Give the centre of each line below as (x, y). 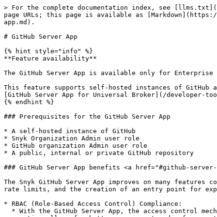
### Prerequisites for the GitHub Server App (87, 116)
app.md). (19, 22)
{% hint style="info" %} (48, 51)
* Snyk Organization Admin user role (72, 138)
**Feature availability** (50, 58)
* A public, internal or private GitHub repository (99, 153)
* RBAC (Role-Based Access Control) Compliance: (93, 204)
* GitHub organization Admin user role (76, 146)
